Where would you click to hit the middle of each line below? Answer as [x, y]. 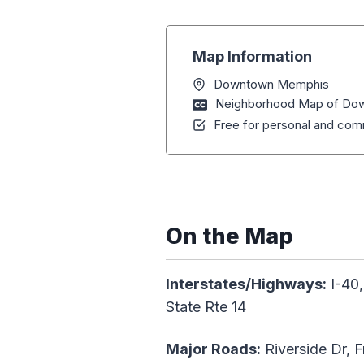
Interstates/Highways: [246, 284]
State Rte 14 [206, 307]
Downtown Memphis [271, 84]
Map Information [252, 57]
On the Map [230, 236]
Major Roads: [213, 349]
